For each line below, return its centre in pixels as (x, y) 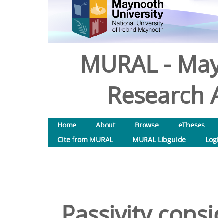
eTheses (191, 125)
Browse (147, 125)
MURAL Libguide (159, 139)
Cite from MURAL (85, 139)
